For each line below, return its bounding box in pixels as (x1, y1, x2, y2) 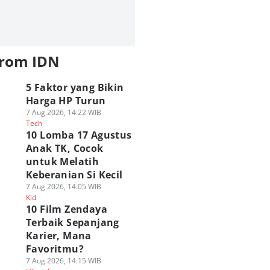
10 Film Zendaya (25, 202, 107, 216)
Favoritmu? (25, 242, 84, 256)
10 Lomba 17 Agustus (25, 128, 132, 142)
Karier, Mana (25, 229, 92, 242)
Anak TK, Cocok (25, 142, 104, 155)
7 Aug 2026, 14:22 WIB (25, 107, 101, 118)
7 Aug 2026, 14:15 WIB (25, 256, 101, 266)
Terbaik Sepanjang (25, 216, 119, 229)
